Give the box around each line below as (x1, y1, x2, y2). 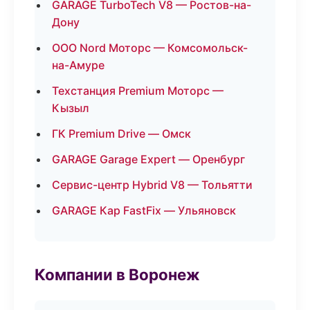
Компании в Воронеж (35, 265, 200, 284)
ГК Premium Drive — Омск (52, 127, 191, 140)
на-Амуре (52, 58, 104, 72)
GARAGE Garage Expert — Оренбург (52, 152, 245, 166)
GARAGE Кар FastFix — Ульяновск (52, 203, 236, 217)
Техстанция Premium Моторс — (52, 84, 224, 98)
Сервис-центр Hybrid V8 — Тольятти (52, 178, 253, 192)
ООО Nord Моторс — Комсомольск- (52, 41, 248, 55)
